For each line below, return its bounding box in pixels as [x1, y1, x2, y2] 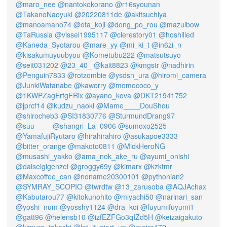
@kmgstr [130, 60, 159, 70]
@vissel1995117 [55, 29, 108, 40]
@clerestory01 [110, 29, 157, 40]
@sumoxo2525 [118, 121, 167, 131]
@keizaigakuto [155, 212, 202, 222]
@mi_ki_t [120, 40, 149, 50]
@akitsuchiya [124, 9, 167, 19]
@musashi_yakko [16, 151, 72, 161]
